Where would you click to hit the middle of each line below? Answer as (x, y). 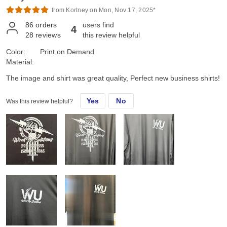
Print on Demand (67, 52)
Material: (20, 62)
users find (98, 25)
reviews (48, 35)
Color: (16, 52)
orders (46, 25)
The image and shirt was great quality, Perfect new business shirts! (113, 78)
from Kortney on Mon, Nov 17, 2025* (104, 10)
